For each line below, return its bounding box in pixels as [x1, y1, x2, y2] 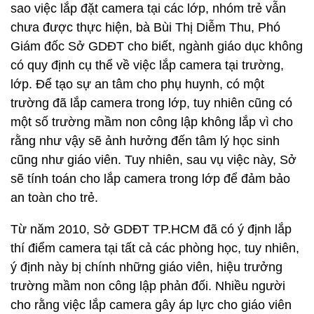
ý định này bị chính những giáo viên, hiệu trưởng [11, 260, 282, 274]
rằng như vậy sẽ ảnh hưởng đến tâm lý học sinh [11, 134, 280, 148]
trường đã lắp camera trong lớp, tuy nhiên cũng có [11, 96, 292, 110]
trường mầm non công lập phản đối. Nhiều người [11, 279, 285, 293]
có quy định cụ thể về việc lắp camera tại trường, [11, 58, 284, 72]
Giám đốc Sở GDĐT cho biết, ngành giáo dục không [11, 39, 303, 53]
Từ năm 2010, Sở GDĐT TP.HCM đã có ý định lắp [11, 222, 292, 236]
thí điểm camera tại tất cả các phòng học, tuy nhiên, [11, 241, 299, 255]
